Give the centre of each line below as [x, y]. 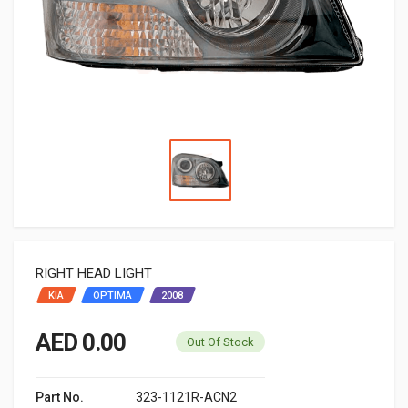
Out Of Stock [220, 342]
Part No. [60, 397]
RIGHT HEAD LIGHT [94, 273]
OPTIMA [112, 295]
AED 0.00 [81, 342]
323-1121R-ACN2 [186, 397]
